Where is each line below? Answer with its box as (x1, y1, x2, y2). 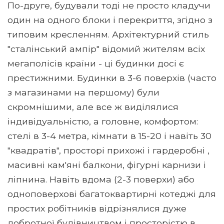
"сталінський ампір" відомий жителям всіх (7, 43, 205, 54)
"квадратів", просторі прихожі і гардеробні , (7, 144, 209, 155)
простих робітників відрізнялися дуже (7, 202, 186, 213)
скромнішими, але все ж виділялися (7, 101, 178, 112)
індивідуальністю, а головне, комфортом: (7, 115, 198, 126)
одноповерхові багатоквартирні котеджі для (7, 188, 216, 199)
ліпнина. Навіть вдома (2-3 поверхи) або (7, 173, 194, 184)
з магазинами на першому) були (7, 86, 159, 97)
